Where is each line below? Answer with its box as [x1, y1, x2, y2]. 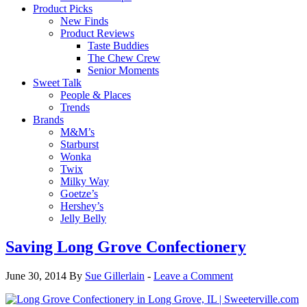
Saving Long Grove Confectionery [5, 238, 246, 256]
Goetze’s [60, 187, 98, 199]
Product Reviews [60, 27, 134, 39]
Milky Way [60, 175, 109, 187]
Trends [60, 101, 90, 113]
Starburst [60, 138, 99, 150]
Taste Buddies [88, 39, 149, 51]
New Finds [60, 14, 108, 27]
